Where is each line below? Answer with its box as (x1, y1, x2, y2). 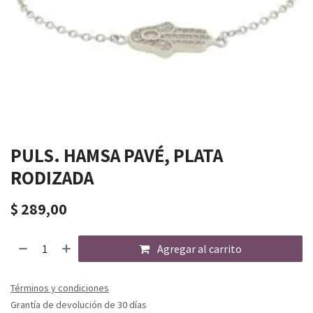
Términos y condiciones (10, 282, 109, 295)
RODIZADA (10, 165, 94, 191)
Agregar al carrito (155, 242, 242, 256)
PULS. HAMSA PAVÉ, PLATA (10, 143, 223, 168)
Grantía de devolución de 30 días (10, 298, 147, 312)
